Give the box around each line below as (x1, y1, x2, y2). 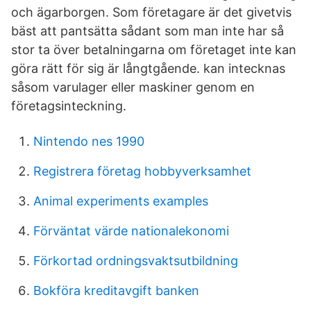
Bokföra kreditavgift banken (33, 283, 199, 298)
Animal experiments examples (33, 194, 208, 208)
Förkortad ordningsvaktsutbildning (33, 253, 238, 268)
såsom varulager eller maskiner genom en (11, 80, 255, 94)
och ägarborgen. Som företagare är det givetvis (11, 5, 292, 19)
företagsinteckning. (11, 99, 126, 113)
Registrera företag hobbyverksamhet (33, 164, 251, 178)
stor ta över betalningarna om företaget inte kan (11, 42, 296, 57)
